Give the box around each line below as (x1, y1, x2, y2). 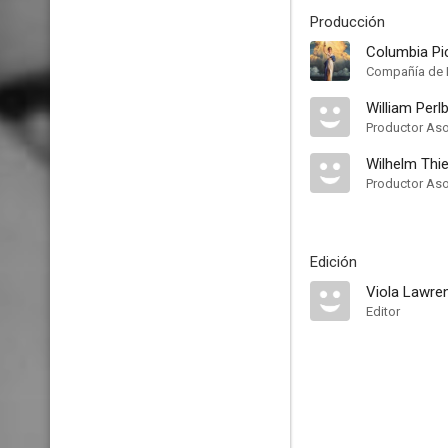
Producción (310, 13, 385, 31)
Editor (366, 304, 400, 319)
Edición (310, 253, 357, 271)
